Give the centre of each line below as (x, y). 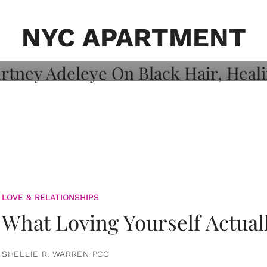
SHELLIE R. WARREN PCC (55, 254)
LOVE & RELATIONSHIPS (50, 197)
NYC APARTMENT (133, 38)
